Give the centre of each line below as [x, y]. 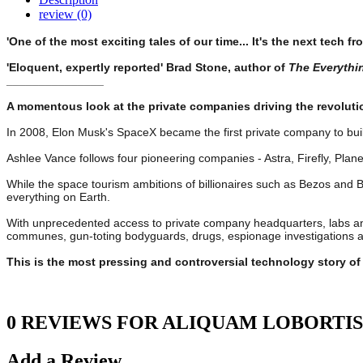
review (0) [65, 15]
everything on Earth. [58, 197]
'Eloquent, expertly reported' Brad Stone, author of [147, 68]
